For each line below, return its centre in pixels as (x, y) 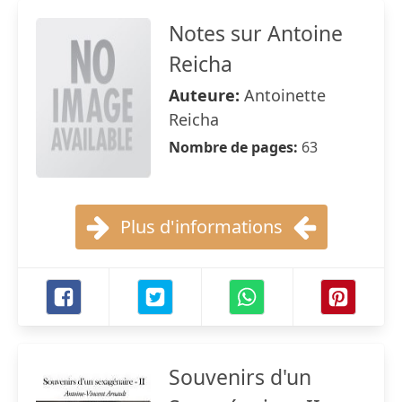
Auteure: (206, 95)
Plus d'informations (201, 227)
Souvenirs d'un (240, 377)
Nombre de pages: (235, 147)
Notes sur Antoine (256, 33)
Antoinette (285, 95)
